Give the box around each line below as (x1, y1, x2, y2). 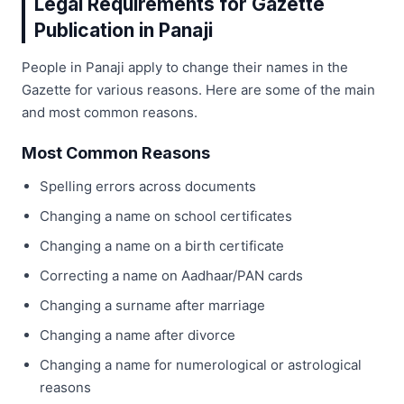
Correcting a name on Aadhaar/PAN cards (40, 266, 303, 284)
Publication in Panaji (34, 18, 213, 41)
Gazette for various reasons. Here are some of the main (22, 80, 375, 98)
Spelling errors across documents (40, 177, 256, 195)
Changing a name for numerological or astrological (40, 355, 362, 373)
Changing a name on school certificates (40, 207, 292, 225)
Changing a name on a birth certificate (40, 236, 284, 254)
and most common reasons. (22, 103, 197, 121)
